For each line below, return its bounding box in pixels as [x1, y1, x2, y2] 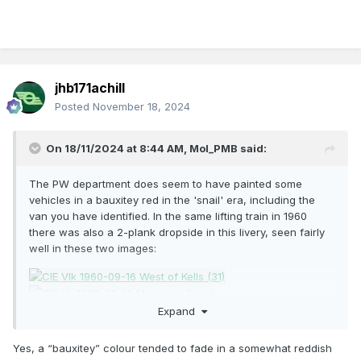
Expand [157, 304, 201, 317]
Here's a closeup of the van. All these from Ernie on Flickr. [29, 313, 322, 327]
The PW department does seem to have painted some [29, 177, 302, 191]
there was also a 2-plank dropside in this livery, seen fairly [29, 226, 325, 239]
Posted [55, 100, 93, 114]
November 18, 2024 [93, 100, 190, 114]
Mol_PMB [189, 142, 238, 156]
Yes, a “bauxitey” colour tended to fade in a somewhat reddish [13, 341, 332, 355]
